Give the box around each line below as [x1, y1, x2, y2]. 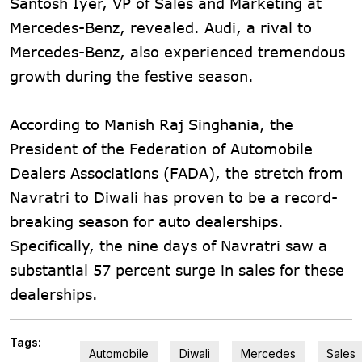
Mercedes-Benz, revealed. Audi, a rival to [10, 18, 312, 36]
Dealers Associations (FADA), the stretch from [10, 163, 343, 182]
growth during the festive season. [10, 66, 254, 85]
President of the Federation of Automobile [10, 139, 313, 158]
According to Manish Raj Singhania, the [10, 115, 293, 133]
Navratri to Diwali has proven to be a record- [10, 187, 338, 206]
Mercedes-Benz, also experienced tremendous [10, 42, 345, 61]
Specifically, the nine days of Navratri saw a [10, 236, 327, 255]
